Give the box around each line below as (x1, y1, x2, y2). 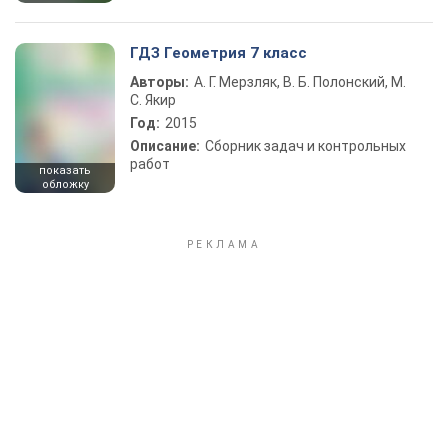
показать (39, 164, 91, 177)
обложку (41, 178, 89, 191)
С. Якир (130, 92, 176, 108)
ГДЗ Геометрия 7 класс (130, 44, 307, 62)
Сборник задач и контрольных (205, 138, 406, 154)
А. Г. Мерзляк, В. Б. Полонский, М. (194, 74, 406, 90)
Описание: (130, 138, 200, 154)
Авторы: (130, 74, 189, 90)
